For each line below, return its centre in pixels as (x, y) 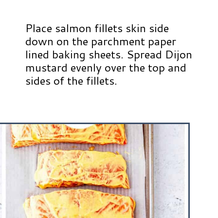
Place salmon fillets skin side (97, 28)
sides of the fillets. (72, 81)
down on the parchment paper (101, 41)
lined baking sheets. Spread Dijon (109, 54)
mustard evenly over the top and (106, 67)
